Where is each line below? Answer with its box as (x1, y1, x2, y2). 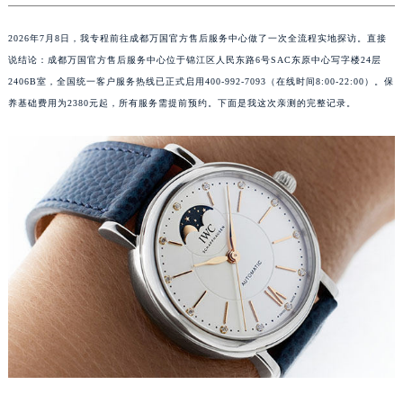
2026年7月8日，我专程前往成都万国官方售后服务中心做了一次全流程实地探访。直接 (7, 33, 387, 43)
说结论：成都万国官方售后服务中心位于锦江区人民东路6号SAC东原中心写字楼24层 (7, 55, 381, 65)
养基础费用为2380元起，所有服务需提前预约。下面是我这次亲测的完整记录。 (7, 98, 356, 108)
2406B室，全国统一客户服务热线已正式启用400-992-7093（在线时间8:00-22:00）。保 (7, 76, 394, 86)
